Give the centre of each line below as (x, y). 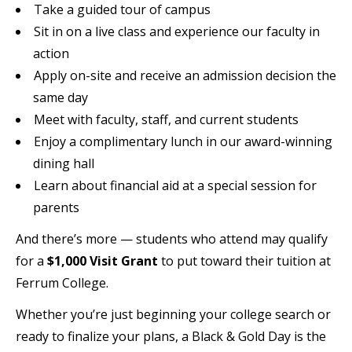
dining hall (64, 163)
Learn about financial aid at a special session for (175, 185)
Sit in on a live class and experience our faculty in (177, 31)
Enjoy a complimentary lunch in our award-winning (183, 141)
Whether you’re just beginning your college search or (173, 314)
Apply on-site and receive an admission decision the (185, 75)
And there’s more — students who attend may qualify (172, 238)
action (51, 53)
